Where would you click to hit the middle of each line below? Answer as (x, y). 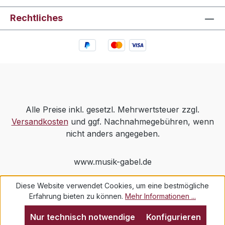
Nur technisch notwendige (83, 217)
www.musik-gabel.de (113, 162)
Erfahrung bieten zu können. (77, 196)
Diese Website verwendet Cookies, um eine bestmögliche (113, 186)
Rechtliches (36, 18)
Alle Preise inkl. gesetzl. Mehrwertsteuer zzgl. (113, 109)
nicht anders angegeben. (113, 134)
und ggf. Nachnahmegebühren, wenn (141, 122)
